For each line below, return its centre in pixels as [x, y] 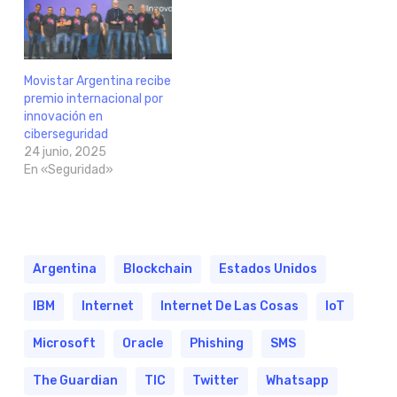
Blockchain [157, 269]
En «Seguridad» [68, 170]
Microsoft [64, 344]
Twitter [215, 381]
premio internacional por [93, 99]
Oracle [142, 344]
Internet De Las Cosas [229, 307]
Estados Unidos [268, 269]
